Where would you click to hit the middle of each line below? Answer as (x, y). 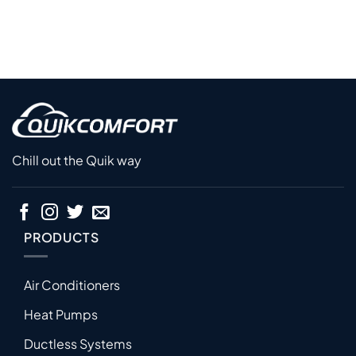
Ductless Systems (78, 344)
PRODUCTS (62, 237)
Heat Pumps (61, 315)
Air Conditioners (72, 285)
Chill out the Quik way (77, 161)
